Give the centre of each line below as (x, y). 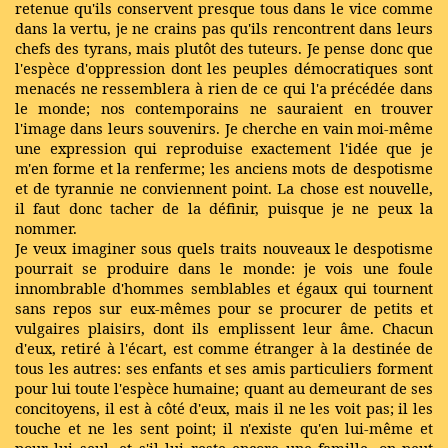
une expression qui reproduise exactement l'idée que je (224, 148)
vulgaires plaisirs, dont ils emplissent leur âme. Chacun (224, 328)
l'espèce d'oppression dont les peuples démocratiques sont (224, 68)
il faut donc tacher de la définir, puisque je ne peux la (224, 208)
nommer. (46, 228)
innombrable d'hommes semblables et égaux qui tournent (224, 288)
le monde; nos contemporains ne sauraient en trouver (224, 108)
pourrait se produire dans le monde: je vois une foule (224, 268)
